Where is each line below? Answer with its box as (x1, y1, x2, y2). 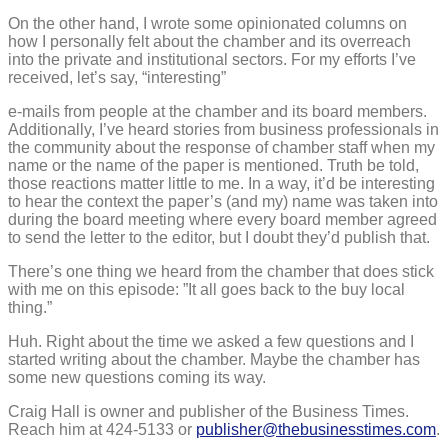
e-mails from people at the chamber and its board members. (8, 103, 427, 121)
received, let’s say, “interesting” (8, 69, 226, 87)
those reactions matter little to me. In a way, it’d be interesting (8, 175, 435, 193)
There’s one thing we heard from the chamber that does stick (8, 263, 434, 281)
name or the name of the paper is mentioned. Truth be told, (8, 157, 419, 175)
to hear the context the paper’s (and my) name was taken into (8, 193, 438, 211)
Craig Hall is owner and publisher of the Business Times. (8, 403, 409, 421)
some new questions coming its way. (8, 369, 266, 387)
